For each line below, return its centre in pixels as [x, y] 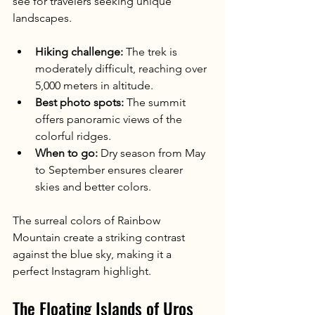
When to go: [66, 153]
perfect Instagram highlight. [82, 271]
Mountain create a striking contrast [100, 237]
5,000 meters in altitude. [94, 85]
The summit [156, 102]
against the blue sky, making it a [94, 254]
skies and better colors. [93, 186]
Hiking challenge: [79, 51]
